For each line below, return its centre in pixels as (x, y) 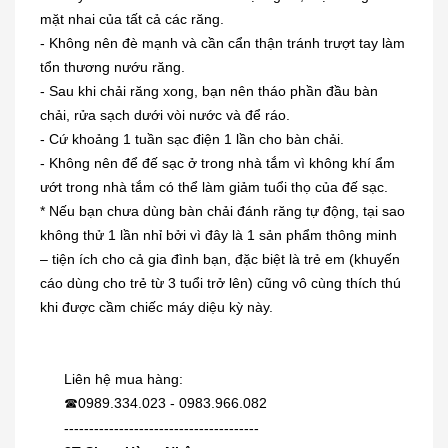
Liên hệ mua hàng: (123, 379)
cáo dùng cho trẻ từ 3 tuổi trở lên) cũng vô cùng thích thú (220, 283)
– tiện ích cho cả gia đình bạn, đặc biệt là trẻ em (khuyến (220, 259)
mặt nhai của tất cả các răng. (132, 19)
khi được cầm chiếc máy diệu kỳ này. (156, 307)
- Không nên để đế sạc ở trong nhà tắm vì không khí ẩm (217, 163)
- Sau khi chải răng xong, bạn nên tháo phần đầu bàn (209, 91)
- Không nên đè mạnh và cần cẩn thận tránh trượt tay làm (222, 43)
